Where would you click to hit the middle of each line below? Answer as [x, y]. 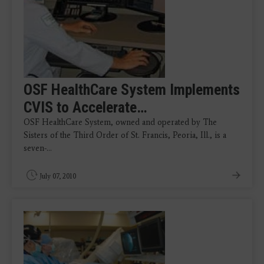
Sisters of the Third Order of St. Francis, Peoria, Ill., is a [125, 135]
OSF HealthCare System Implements [132, 90]
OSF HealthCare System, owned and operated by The [120, 122]
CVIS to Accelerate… [85, 107]
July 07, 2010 [58, 176]
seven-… [38, 148]
